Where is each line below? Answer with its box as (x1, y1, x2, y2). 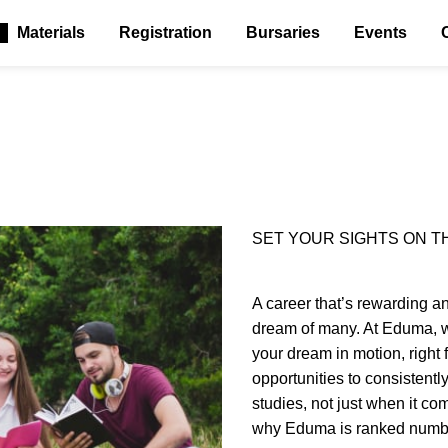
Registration (119, 24, 213, 41)
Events (354, 24, 408, 41)
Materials (17, 24, 86, 41)
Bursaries (246, 24, 321, 41)
